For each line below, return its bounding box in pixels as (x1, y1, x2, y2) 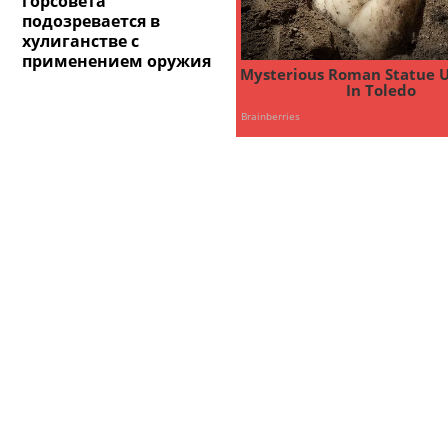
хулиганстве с (22, 29, 140, 52)
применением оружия (22, 49, 212, 72)
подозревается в (22, 9, 161, 32)
